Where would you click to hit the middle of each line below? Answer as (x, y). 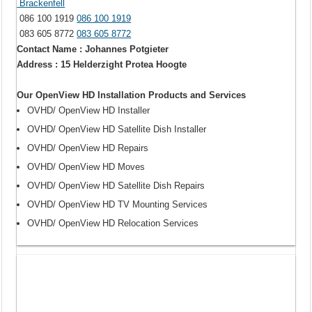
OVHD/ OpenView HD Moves (86, 166)
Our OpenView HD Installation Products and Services (132, 95)
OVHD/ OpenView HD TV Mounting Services (118, 204)
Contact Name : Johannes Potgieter (93, 49)
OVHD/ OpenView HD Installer (89, 110)
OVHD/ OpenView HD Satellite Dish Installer (117, 129)
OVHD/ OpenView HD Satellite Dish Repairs (116, 185)
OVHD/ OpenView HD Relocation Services (113, 223)
